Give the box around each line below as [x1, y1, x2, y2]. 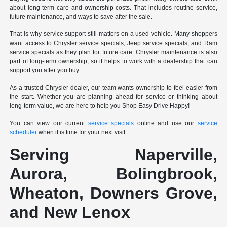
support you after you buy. [10, 66, 81, 74]
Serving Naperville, [10, 145, 217, 164]
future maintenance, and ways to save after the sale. [10, 13, 153, 20]
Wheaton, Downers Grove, [10, 183, 217, 202]
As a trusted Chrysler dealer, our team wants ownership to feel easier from [10, 84, 217, 91]
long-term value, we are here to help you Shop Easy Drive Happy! [10, 102, 190, 109]
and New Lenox [10, 203, 131, 221]
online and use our [134, 119, 198, 127]
